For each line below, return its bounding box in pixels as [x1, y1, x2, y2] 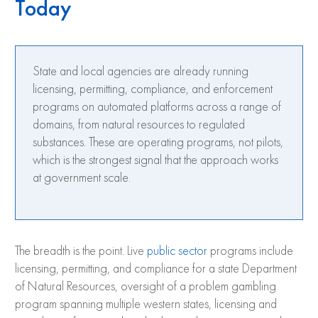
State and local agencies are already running [33, 65, 248, 78]
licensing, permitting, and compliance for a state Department [15, 262, 297, 275]
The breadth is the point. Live [15, 244, 147, 258]
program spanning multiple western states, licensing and [15, 297, 277, 311]
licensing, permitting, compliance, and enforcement [33, 82, 273, 96]
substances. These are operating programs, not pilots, [33, 136, 283, 149]
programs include [207, 244, 293, 258]
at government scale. [33, 171, 131, 185]
